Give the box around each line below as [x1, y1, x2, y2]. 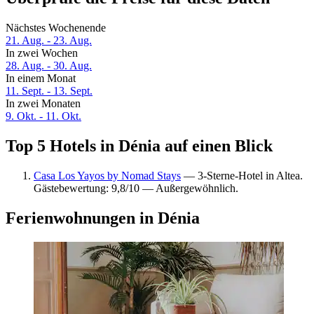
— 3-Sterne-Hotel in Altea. [181, 169, 303, 182]
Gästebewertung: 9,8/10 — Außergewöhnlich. [34, 182, 238, 194]
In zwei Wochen [6, 47, 78, 60]
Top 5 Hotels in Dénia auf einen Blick [6, 137, 273, 156]
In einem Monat [6, 72, 76, 85]
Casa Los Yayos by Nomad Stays [34, 169, 181, 182]
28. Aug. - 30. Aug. [6, 60, 92, 72]
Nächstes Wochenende [6, 22, 106, 34]
